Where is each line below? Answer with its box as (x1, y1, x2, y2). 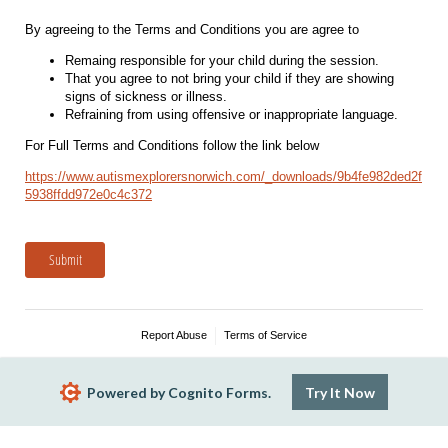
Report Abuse (141, 328, 208, 341)
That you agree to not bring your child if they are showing (65, 71, 394, 87)
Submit (48, 249, 82, 269)
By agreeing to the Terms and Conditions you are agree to (25, 22, 359, 38)
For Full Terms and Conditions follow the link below (25, 138, 319, 154)
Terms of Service (223, 328, 307, 341)
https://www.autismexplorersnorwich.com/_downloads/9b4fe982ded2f (25, 169, 422, 185)
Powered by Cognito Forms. (84, 383, 275, 401)
